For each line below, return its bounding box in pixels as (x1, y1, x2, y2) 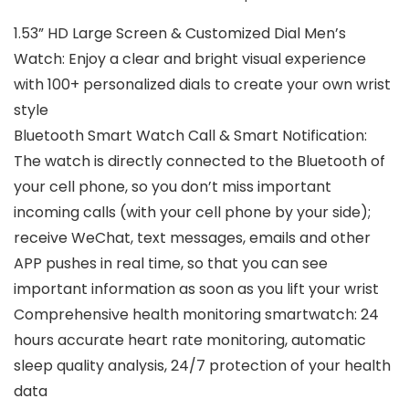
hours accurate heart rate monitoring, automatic (14, 330, 366, 351)
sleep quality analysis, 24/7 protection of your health (14, 355, 391, 377)
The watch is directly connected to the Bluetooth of (14, 151, 385, 173)
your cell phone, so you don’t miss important (14, 176, 331, 198)
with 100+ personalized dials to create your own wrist (14, 74, 391, 96)
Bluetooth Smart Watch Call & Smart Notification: (14, 125, 367, 147)
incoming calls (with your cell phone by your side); (14, 202, 371, 224)
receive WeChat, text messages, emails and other (14, 227, 371, 249)
